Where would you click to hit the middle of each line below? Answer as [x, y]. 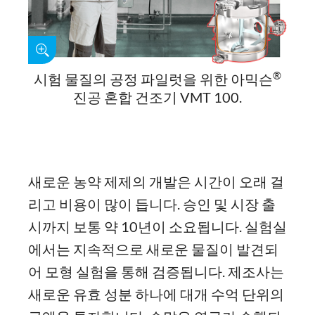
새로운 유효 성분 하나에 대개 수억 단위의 [156, 294]
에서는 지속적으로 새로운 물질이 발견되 [153, 249]
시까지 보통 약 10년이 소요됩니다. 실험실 [157, 226]
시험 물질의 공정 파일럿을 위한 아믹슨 [153, 79]
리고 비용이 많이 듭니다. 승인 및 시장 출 [152, 204]
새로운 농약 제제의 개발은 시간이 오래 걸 [156, 181]
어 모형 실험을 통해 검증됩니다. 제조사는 [156, 271]
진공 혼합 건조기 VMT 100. [157, 97]
